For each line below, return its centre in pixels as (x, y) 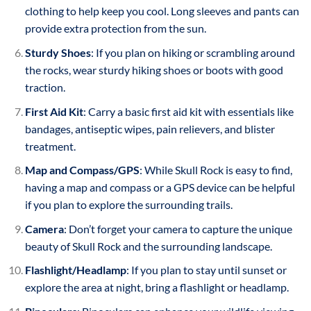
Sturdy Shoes (58, 52)
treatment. (50, 146)
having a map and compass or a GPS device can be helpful (160, 187)
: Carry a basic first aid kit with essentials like (188, 111)
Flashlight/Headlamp (75, 270)
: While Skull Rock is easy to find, (216, 170)
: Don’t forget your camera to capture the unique (178, 228)
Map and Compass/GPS (82, 170)
